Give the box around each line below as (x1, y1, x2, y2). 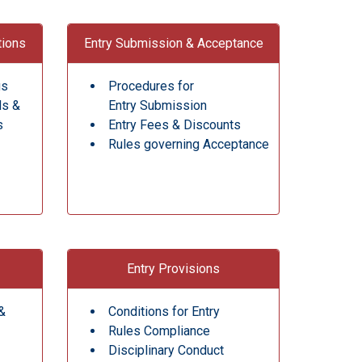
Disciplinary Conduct (108, 342, 225, 358)
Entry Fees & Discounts (108, 116, 242, 133)
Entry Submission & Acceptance (83, 35, 263, 51)
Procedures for (108, 78, 195, 94)
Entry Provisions (127, 260, 221, 276)
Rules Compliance (108, 322, 211, 339)
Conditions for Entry (108, 303, 221, 319)
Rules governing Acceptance (108, 136, 270, 152)
